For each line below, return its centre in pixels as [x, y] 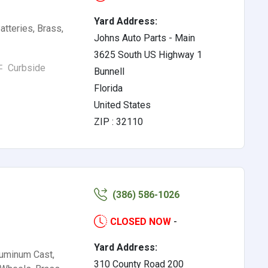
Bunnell [109, 71]
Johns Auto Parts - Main [145, 38]
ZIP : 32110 [119, 122]
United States [123, 105]
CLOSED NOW [141, 222]
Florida [109, 88]
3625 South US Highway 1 [148, 55]
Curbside [25, 68]
